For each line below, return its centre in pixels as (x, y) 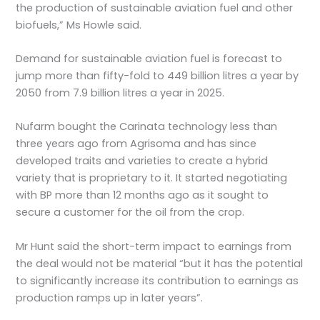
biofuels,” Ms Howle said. (79, 25)
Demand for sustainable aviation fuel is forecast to (149, 58)
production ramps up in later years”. (110, 297)
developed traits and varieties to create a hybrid (142, 161)
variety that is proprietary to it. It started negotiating (152, 178)
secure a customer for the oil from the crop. (130, 212)
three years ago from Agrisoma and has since (136, 144)
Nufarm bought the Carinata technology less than (147, 127)
